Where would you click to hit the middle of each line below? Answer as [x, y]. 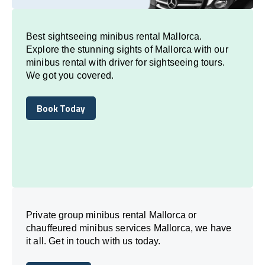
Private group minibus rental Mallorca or [112, 215]
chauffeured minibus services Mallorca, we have [129, 228]
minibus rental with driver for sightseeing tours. [125, 62]
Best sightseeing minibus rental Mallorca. [114, 36]
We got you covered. [70, 75]
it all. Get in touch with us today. [93, 241]
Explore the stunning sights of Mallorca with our [127, 49]
